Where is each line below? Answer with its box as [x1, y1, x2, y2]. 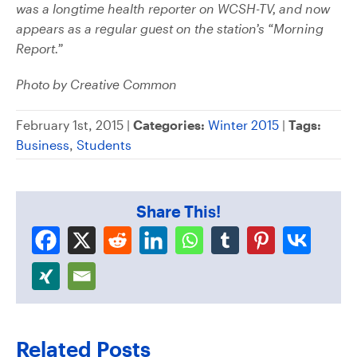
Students [76, 136, 131, 152]
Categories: [133, 116, 205, 132]
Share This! [136, 201, 221, 221]
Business [16, 136, 69, 152]
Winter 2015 [208, 116, 279, 132]
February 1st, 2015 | [16, 116, 133, 132]
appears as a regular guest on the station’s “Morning [16, 20, 324, 36]
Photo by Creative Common [16, 76, 177, 92]
